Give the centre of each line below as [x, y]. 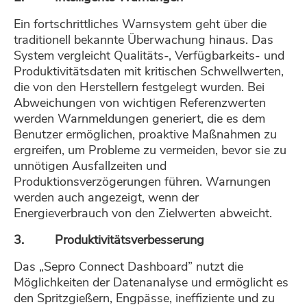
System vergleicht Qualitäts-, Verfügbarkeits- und [149, 56]
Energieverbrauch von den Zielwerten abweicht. [143, 213]
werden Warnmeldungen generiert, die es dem [139, 119]
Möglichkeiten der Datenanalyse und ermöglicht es [151, 283]
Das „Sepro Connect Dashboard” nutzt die [128, 267]
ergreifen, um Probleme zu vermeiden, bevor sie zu [150, 150]
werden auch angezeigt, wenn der [106, 198]
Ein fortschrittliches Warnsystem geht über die [140, 24]
